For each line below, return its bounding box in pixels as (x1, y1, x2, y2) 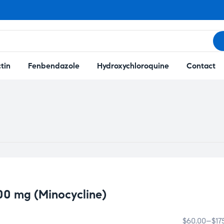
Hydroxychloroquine (96, 61, 169, 70)
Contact (186, 61, 215, 70)
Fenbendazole (27, 61, 79, 70)
